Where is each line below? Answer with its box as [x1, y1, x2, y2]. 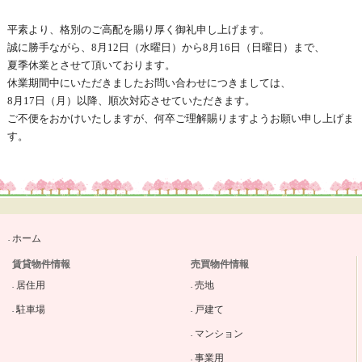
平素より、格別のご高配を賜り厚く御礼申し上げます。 [6, 23, 270, 36]
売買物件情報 [190, 259, 249, 270]
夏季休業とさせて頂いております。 [6, 59, 175, 71]
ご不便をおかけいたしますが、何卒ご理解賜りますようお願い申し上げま [6, 112, 354, 124]
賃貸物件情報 [12, 259, 71, 270]
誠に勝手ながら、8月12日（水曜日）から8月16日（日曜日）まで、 [6, 41, 325, 53]
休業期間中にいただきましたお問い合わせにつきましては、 [6, 77, 291, 89]
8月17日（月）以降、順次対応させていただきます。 [6, 95, 255, 107]
